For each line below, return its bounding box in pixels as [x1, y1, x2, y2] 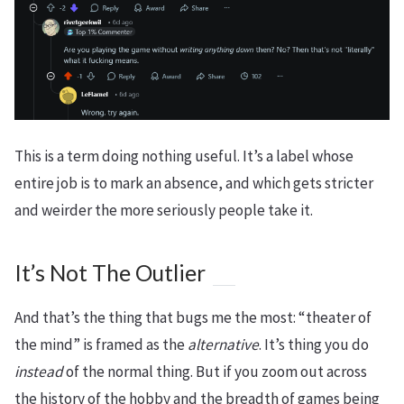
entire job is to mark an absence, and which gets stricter [14, 172, 373, 193]
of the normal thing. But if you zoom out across [63, 361, 367, 381]
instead [14, 361, 63, 381]
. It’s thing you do [259, 334, 369, 354]
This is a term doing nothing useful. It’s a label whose [14, 145, 353, 166]
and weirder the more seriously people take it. [14, 199, 313, 220]
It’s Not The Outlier [14, 259, 206, 286]
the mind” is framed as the [14, 334, 188, 354]
